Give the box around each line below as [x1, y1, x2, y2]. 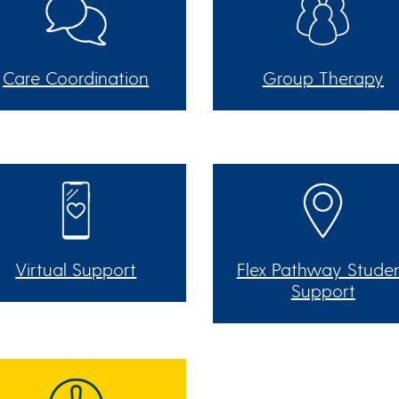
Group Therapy [262, 66, 384, 88]
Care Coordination [3, 66, 150, 88]
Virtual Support [15, 257, 137, 280]
